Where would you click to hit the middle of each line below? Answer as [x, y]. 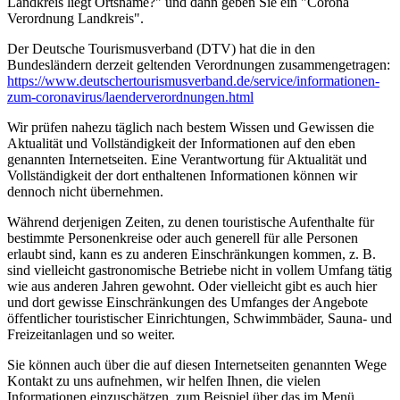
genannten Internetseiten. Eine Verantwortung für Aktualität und [187, 159]
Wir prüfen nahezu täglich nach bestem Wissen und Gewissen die [191, 127]
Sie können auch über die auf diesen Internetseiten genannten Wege [197, 365]
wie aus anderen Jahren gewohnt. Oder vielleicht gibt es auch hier [192, 286]
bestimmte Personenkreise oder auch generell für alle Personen [183, 238]
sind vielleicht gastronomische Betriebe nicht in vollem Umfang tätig [200, 270]
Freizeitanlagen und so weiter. [91, 334]
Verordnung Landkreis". [75, 18]
